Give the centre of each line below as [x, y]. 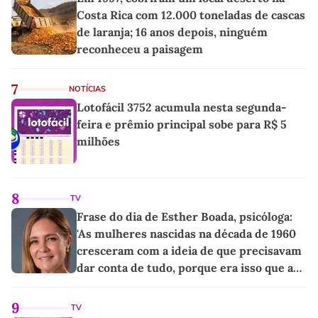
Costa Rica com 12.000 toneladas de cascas [191, 15]
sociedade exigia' [122, 285]
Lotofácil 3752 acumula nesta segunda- [182, 108]
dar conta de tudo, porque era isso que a [185, 268]
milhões [98, 142]
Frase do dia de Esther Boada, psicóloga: [185, 217]
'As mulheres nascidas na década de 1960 [186, 234]
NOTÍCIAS [87, 89]
